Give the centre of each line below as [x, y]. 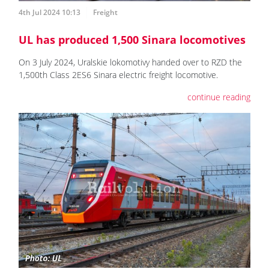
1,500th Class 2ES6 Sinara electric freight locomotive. [118, 75]
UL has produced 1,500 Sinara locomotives [132, 40]
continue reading [219, 97]
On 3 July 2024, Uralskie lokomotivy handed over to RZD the [130, 62]
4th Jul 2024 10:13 [50, 13]
